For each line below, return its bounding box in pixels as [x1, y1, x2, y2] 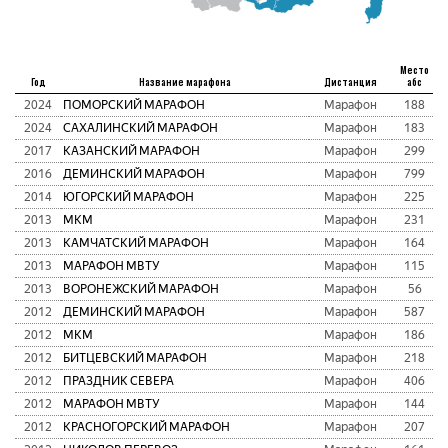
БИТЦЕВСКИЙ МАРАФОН [63, 350, 207, 365]
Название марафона [139, 74, 231, 88]
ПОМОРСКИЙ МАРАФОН [63, 97, 205, 112]
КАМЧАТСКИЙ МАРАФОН [63, 235, 209, 250]
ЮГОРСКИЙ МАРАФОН [63, 189, 194, 204]
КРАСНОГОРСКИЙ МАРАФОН [63, 419, 230, 434]
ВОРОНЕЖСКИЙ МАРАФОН [63, 281, 219, 296]
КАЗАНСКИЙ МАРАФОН [63, 143, 200, 158]
